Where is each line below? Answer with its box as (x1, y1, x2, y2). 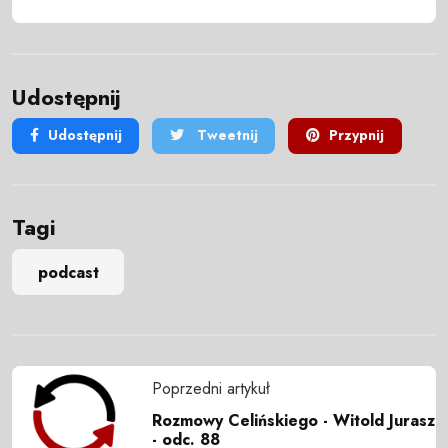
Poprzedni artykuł (152, 376, 270, 400)
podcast (37, 260, 99, 284)
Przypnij (328, 125, 384, 146)
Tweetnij (192, 125, 258, 146)
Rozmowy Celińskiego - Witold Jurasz (152, 408, 435, 432)
